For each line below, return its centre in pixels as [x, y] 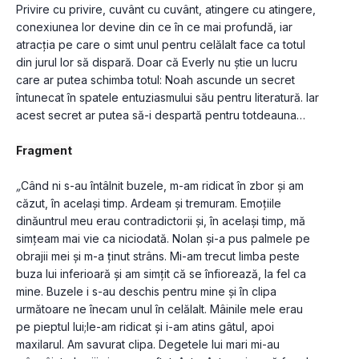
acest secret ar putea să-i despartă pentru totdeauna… [161, 115]
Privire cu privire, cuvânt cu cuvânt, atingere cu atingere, [166, 10]
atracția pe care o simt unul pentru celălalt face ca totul [161, 45]
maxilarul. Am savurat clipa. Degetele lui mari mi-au [148, 345]
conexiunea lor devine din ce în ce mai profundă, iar [154, 27]
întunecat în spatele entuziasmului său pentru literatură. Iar [167, 98]
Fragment [44, 151]
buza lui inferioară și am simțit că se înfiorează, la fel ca [161, 274]
